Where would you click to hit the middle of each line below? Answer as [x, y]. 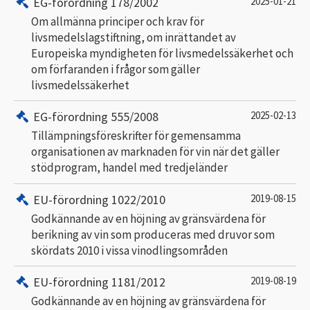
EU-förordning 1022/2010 [100, 199]
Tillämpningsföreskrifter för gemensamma [136, 136]
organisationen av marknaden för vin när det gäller [155, 152]
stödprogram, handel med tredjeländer [129, 167]
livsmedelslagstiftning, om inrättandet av [134, 37]
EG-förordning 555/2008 [96, 117]
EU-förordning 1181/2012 [100, 282]
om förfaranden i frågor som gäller [116, 69]
